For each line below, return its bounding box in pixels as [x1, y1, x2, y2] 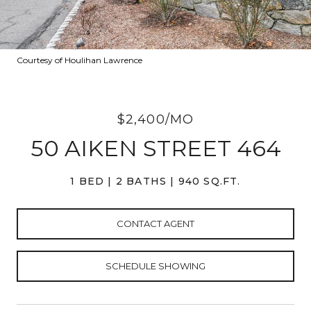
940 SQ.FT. [178, 175, 241, 187]
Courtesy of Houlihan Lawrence [17, 55, 142, 65]
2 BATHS [115, 175, 167, 187]
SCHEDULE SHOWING [106, 260, 205, 271]
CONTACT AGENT [117, 217, 194, 229]
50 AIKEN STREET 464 [30, 135, 281, 162]
